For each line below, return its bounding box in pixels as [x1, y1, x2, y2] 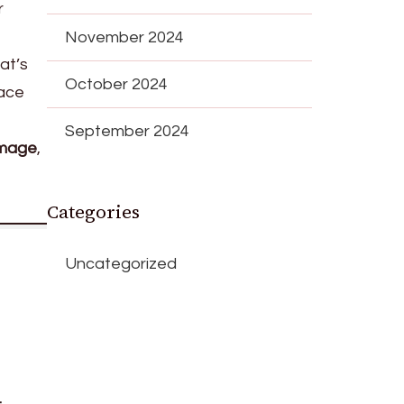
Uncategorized [65, 254, 178, 272]
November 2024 [65, 28, 185, 46]
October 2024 [65, 75, 169, 93]
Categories [47, 198, 141, 225]
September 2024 [65, 122, 190, 140]
